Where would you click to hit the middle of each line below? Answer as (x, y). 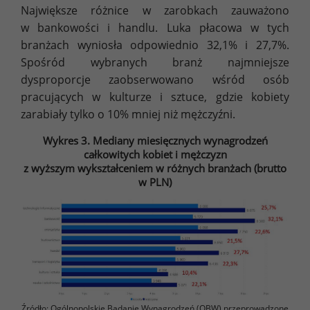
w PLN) (155, 182)
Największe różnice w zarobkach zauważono (155, 10)
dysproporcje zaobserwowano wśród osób (155, 79)
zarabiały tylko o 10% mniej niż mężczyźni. (128, 114)
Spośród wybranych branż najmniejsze (155, 62)
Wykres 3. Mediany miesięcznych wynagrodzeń (155, 140)
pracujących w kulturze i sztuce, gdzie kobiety (155, 97)
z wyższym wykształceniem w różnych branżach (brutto (155, 168)
